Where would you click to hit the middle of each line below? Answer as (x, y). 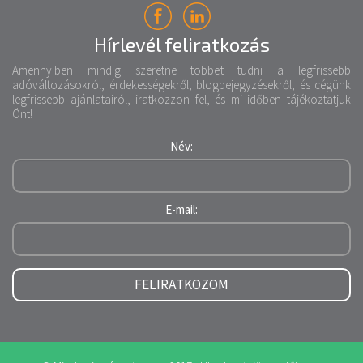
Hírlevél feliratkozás (181, 44)
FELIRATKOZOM (181, 284)
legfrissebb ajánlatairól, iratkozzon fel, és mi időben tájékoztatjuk (181, 99)
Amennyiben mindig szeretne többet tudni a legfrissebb (181, 70)
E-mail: (181, 209)
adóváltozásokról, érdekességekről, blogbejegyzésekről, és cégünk (181, 85)
